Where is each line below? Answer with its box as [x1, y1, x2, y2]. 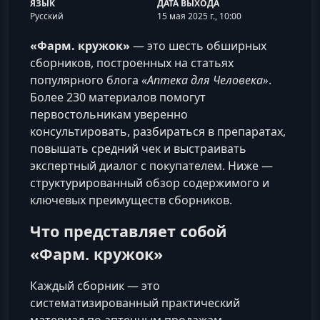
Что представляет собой [30, 221, 227, 241]
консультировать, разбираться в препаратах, [30, 124, 286, 139]
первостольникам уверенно [30, 106, 188, 122]
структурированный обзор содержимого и [30, 175, 269, 191]
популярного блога [30, 72, 141, 88]
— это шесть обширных [130, 38, 266, 54]
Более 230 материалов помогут [30, 89, 206, 105]
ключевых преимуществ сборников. [30, 192, 232, 208]
